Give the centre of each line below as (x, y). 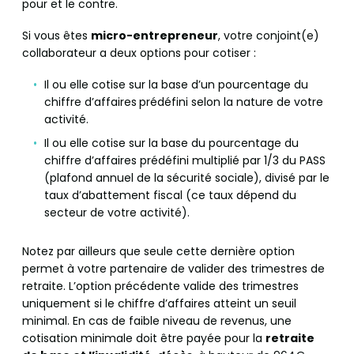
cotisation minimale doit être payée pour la (144, 339)
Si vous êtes (56, 36)
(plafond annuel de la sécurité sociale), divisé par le (187, 178)
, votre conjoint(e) (269, 36)
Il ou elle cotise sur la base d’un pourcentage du (176, 85)
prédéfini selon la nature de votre (231, 102)
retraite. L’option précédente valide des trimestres (160, 286)
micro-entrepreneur (154, 36)
